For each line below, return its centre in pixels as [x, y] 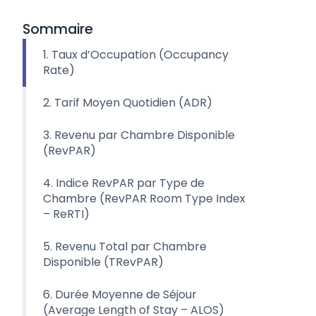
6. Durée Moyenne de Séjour [120, 294]
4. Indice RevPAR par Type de [124, 183]
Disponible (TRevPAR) [103, 262]
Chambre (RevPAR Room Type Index [144, 198]
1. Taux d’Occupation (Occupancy [136, 54]
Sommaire [58, 29]
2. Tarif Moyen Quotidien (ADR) [128, 102]
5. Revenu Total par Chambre [125, 246]
